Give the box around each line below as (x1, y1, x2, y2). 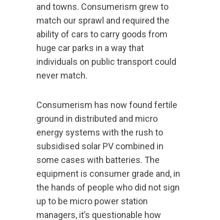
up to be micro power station (36, 196, 148, 207)
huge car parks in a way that (36, 43, 144, 54)
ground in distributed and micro (36, 113, 158, 124)
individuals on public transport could (36, 56, 176, 67)
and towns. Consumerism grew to (36, 1, 168, 12)
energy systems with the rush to (36, 127, 163, 138)
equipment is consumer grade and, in (36, 168, 180, 179)
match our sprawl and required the (36, 15, 169, 26)
